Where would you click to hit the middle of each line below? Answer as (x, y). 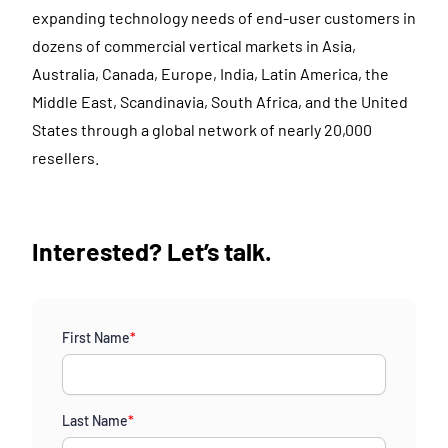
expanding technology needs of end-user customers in (224, 17)
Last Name (95, 420)
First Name (96, 337)
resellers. (65, 157)
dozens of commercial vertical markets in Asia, (194, 45)
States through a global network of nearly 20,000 (202, 129)
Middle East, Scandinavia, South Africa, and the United (220, 101)
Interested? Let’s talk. (152, 250)
